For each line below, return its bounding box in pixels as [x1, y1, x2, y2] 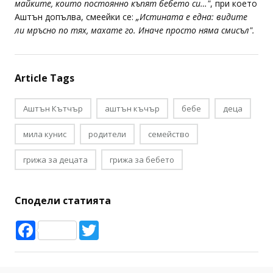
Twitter [99, 219, 132, 232]
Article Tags [15, 71, 74, 85]
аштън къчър [105, 103, 160, 114]
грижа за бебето [110, 154, 174, 165]
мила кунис [23, 129, 66, 140]
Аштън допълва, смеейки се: [15, 11, 136, 23]
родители [88, 129, 126, 140]
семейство [148, 129, 190, 140]
